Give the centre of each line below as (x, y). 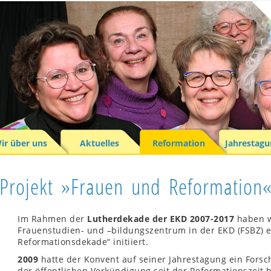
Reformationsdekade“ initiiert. (83, 242)
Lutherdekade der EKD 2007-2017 (161, 219)
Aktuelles (99, 143)
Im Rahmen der (52, 219)
